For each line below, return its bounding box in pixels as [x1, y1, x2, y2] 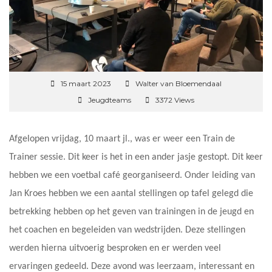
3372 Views [155, 95, 194, 104]
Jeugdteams [88, 95, 131, 104]
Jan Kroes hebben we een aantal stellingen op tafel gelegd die [9, 188, 253, 199]
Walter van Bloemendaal [135, 78, 222, 88]
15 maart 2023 [61, 78, 111, 88]
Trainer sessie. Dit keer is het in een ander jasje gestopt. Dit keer [9, 152, 263, 162]
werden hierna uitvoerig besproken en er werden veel [9, 243, 221, 253]
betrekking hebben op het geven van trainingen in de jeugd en [9, 206, 254, 217]
